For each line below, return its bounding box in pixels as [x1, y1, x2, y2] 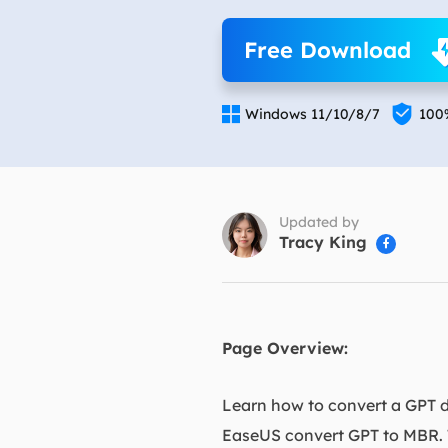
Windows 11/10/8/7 [245, 105, 380, 123]
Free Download [243, 36, 411, 64]
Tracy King [279, 231, 367, 252]
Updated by [279, 212, 359, 231]
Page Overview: [222, 338, 348, 358]
